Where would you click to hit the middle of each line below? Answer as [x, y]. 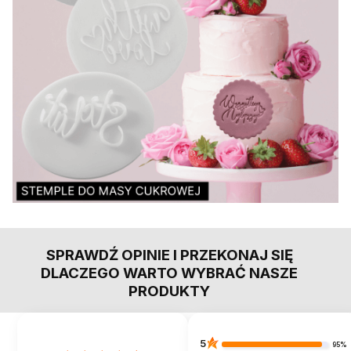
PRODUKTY [169, 291]
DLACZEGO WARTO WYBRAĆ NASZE [169, 273]
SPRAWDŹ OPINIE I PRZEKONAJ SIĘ [169, 255]
